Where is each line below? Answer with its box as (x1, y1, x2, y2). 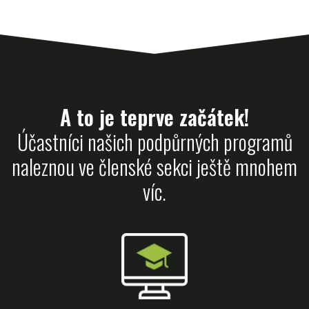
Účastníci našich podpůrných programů (17, 126, 292, 157)
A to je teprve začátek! (60, 101, 249, 132)
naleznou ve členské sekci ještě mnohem (12, 151, 297, 182)
